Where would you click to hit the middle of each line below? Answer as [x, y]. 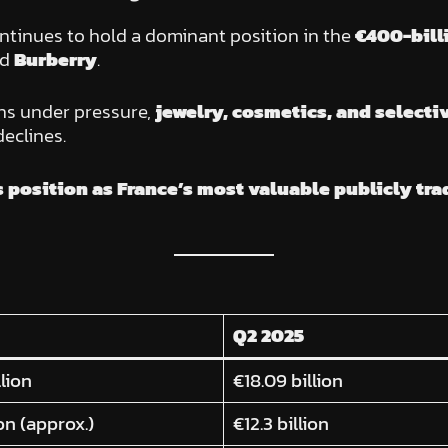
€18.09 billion [288, 381]
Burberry [55, 59]
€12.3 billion [281, 424]
